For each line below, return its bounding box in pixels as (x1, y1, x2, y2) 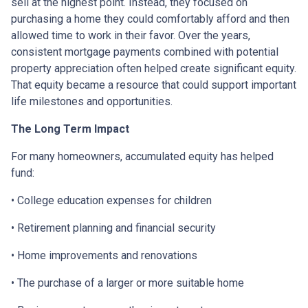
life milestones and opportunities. (11, 94, 173, 108)
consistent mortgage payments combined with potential (11, 45, 278, 58)
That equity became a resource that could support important (11, 78, 296, 91)
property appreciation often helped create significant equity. (11, 61, 296, 75)
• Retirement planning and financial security (11, 221, 216, 234)
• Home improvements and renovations (11, 248, 197, 262)
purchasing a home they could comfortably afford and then (11, 12, 289, 25)
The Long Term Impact (11, 122, 129, 135)
